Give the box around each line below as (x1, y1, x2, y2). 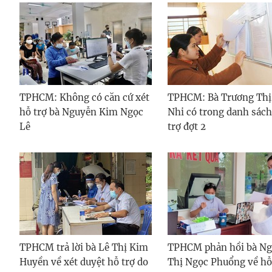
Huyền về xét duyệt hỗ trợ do (19, 256, 148, 268)
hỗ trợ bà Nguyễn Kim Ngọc (19, 106, 143, 118)
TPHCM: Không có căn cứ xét (19, 91, 149, 103)
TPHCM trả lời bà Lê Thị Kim (19, 241, 148, 253)
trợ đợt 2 (168, 120, 206, 132)
